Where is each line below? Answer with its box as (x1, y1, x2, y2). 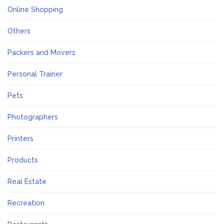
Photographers (7, 113, 58, 121)
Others (7, 27, 30, 35)
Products (7, 156, 38, 164)
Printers (7, 134, 33, 142)
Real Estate (7, 177, 46, 185)
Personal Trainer (7, 70, 62, 78)
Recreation (7, 199, 44, 207)
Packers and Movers (7, 48, 75, 56)
